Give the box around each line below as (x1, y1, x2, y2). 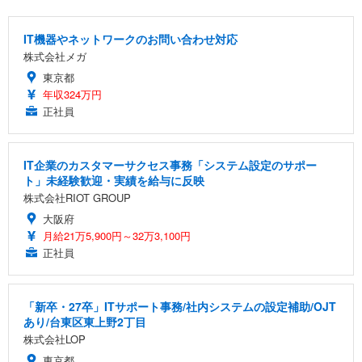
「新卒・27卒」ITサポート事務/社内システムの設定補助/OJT (23, 298, 336, 314)
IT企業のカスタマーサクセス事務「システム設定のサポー (23, 157, 317, 173)
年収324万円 (43, 86, 102, 102)
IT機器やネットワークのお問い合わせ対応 (23, 31, 238, 47)
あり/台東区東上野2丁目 (23, 314, 146, 330)
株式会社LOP (23, 331, 86, 347)
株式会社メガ (23, 48, 86, 64)
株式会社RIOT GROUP (23, 190, 131, 205)
